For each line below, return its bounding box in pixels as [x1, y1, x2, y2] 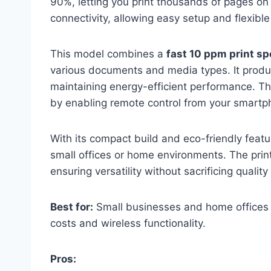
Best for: [50, 200, 93, 213]
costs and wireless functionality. [50, 217, 206, 229]
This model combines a [50, 47, 166, 60]
